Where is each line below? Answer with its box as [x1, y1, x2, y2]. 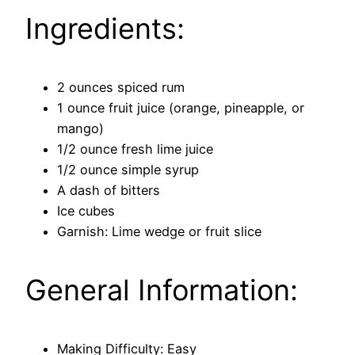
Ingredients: [25, 10, 185, 46]
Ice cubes [57, 202, 115, 219]
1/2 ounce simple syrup [57, 161, 199, 177]
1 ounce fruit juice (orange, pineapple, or [57, 99, 304, 116]
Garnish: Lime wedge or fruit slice [57, 223, 261, 239]
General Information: [25, 272, 298, 307]
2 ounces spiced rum [57, 78, 185, 95]
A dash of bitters [57, 181, 160, 198]
